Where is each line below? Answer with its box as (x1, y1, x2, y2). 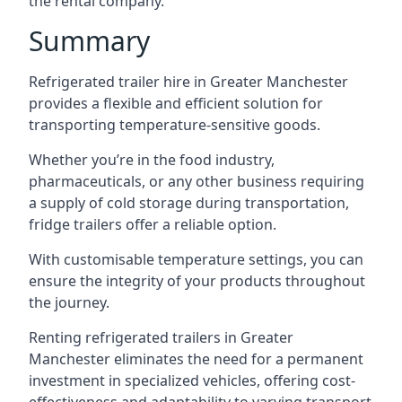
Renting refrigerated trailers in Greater (29, 328, 293, 347)
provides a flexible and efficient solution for (29, 93, 323, 113)
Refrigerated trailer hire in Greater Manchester (29, 72, 348, 92)
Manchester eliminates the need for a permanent (29, 349, 363, 369)
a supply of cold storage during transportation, (29, 193, 349, 213)
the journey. (29, 293, 109, 312)
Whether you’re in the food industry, (29, 150, 275, 170)
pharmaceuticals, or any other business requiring (29, 171, 364, 191)
